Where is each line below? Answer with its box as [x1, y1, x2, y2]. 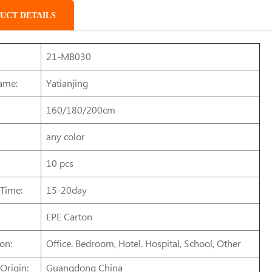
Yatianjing [46, 76, 89, 90]
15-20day [46, 183, 87, 197]
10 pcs [46, 157, 74, 170]
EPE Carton [46, 210, 93, 223]
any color [46, 130, 86, 143]
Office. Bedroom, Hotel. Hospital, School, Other [46, 237, 242, 250]
